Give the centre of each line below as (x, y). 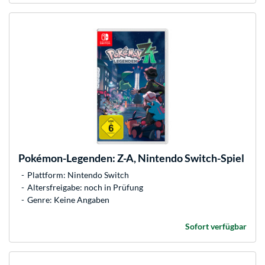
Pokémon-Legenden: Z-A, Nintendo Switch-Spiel (131, 158)
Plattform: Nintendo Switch (78, 174)
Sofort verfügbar (216, 226)
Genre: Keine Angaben (68, 199)
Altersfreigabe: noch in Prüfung (85, 187)
